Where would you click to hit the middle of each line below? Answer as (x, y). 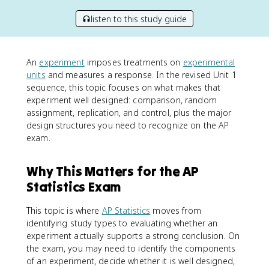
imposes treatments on (134, 62)
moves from (176, 210)
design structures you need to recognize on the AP (128, 125)
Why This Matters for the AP (113, 171)
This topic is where (64, 210)
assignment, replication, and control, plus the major (129, 113)
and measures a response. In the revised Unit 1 (141, 75)
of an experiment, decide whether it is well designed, (131, 261)
